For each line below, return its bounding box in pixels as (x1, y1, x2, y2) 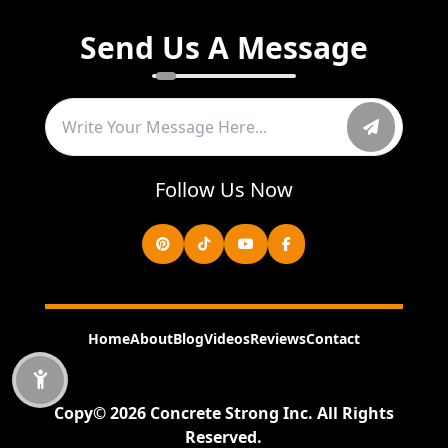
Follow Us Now (154, 175, 293, 203)
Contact (305, 328, 360, 348)
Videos (203, 328, 250, 348)
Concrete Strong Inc (149, 401, 308, 424)
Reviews (249, 328, 306, 348)
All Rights (316, 401, 394, 424)
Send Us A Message (79, 26, 368, 68)
